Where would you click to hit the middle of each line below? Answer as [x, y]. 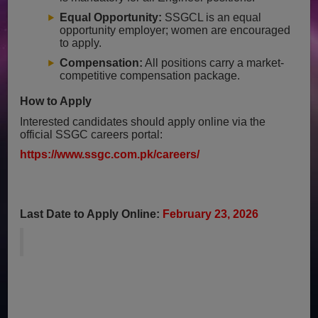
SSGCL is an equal [212, 17]
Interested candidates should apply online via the [143, 121]
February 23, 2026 [209, 214]
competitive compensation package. [150, 75]
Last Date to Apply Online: [90, 214]
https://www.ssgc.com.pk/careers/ [110, 154]
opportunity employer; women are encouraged [175, 30]
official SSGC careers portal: [92, 134]
